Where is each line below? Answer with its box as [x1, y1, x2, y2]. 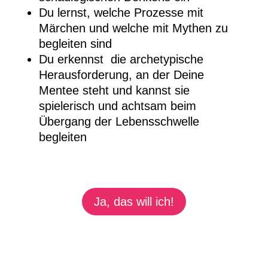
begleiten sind [38, 37, 115, 50]
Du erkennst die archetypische [38, 53, 203, 66]
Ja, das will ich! [93, 195, 174, 208]
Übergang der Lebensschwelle [38, 115, 199, 128]
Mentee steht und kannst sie [38, 84, 190, 97]
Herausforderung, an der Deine [38, 68, 204, 81]
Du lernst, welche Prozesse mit [38, 6, 203, 19]
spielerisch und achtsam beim [38, 99, 196, 112]
